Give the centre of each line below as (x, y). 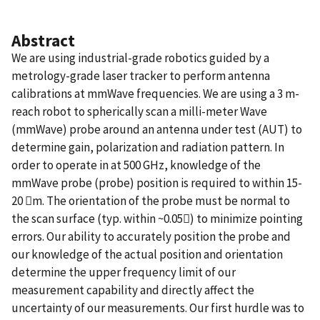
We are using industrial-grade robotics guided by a (140, 57)
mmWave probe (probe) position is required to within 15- (157, 182)
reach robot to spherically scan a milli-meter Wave (139, 111)
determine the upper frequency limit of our (124, 272)
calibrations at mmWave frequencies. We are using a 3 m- (155, 93)
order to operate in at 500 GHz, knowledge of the (136, 165)
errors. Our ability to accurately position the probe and (151, 236)
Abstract (43, 40)
